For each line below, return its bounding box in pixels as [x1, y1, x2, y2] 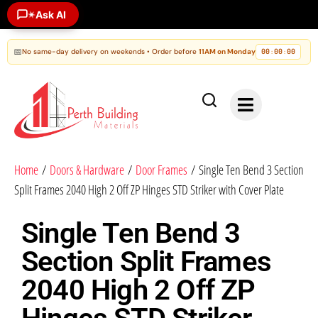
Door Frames [136, 161, 187, 179]
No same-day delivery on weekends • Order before [22, 47, 199, 56]
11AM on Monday [199, 47, 256, 56]
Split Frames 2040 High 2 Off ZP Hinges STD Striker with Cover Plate [14, 181, 284, 199]
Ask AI [35, 8, 66, 21]
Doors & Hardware [50, 161, 124, 179]
